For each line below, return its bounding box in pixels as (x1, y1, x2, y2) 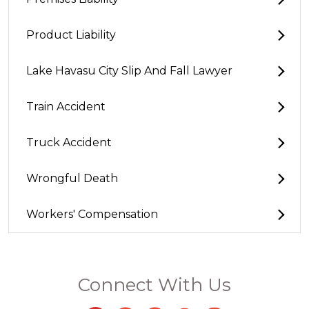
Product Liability (26, 28, 116, 41)
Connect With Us (78, 274, 231, 296)
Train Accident (26, 100, 106, 113)
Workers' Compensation (26, 208, 158, 221)
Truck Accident (26, 136, 112, 149)
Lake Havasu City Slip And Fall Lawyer (26, 64, 232, 77)
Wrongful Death (26, 172, 118, 185)
